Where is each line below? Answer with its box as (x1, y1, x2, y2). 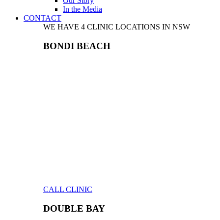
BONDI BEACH (43, 40, 110, 51)
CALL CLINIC (43, 185, 92, 194)
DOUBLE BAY (43, 203, 105, 214)
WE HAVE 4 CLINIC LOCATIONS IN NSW (43, 23, 190, 31)
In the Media (63, 5, 102, 13)
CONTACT (24, 14, 61, 22)
